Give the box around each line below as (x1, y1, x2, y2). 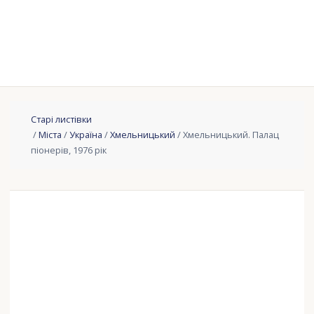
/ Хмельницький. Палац (175, 128, 280, 142)
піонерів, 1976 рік (31, 144, 107, 157)
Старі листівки (31, 113, 93, 126)
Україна (69, 128, 103, 142)
